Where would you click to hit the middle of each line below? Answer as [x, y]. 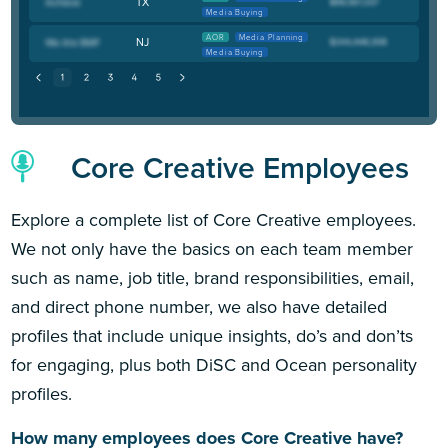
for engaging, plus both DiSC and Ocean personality [214, 364]
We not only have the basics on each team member [212, 248]
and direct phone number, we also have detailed [199, 306]
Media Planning [271, 37]
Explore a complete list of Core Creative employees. [214, 219]
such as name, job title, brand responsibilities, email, [213, 277]
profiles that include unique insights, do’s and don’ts [212, 335]
